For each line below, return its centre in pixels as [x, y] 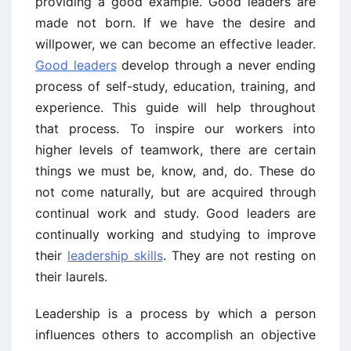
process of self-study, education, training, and [175, 86]
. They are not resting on [239, 255]
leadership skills [115, 255]
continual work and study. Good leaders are [175, 213]
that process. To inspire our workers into [175, 128]
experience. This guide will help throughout [175, 107]
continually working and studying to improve [175, 234]
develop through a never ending [216, 65]
